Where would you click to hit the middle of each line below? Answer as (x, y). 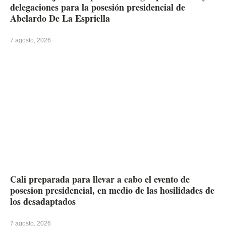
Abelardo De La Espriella (60, 18)
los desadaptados (43, 201)
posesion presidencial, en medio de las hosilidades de (112, 190)
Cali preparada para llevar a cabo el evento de (100, 179)
